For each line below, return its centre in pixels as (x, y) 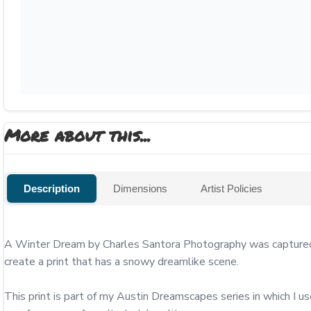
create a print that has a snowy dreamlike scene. (121, 262)
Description (52, 188)
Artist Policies (232, 188)
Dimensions (140, 188)
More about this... (77, 135)
